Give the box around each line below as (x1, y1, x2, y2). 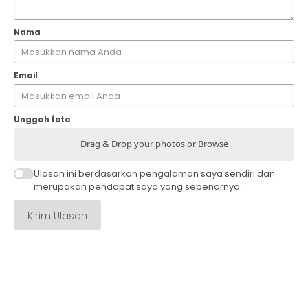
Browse (197, 137, 228, 151)
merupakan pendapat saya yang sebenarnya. (33, 180, 242, 194)
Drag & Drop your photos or (80, 137, 198, 151)
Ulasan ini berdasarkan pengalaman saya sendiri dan (33, 167, 275, 181)
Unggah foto (14, 113, 70, 125)
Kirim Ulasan (27, 209, 87, 223)
